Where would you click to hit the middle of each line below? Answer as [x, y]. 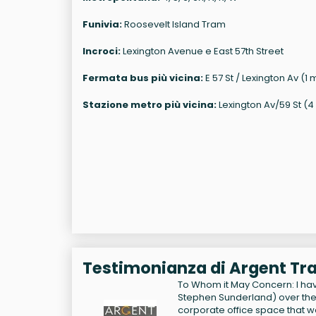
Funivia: [102, 25]
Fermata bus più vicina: [143, 78]
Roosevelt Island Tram [174, 25]
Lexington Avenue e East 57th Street [202, 51]
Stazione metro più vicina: [150, 105]
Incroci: [102, 51]
